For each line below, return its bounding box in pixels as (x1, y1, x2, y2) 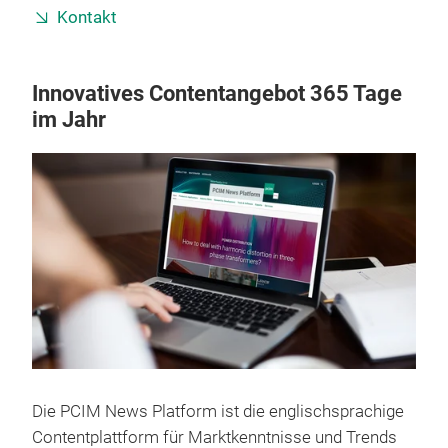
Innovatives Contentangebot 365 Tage (32, 81, 402, 106)
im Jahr (32, 107, 106, 132)
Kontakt (57, 8, 117, 27)
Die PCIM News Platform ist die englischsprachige (32, 401, 404, 421)
